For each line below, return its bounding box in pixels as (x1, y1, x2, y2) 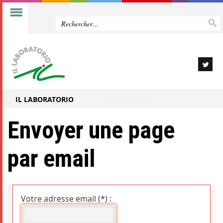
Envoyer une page (7, 116, 175, 145)
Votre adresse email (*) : (21, 193, 111, 205)
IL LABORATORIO (15, 95, 74, 105)
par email (7, 144, 95, 173)
